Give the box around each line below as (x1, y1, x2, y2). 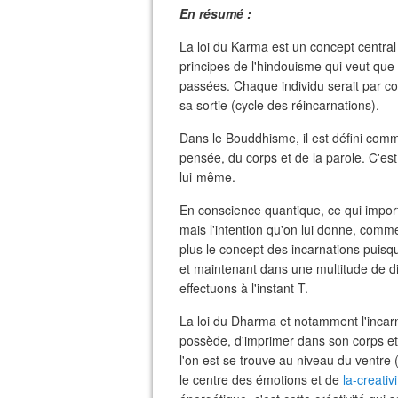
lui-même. (179, 168, 235, 186)
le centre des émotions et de (179, 370, 343, 388)
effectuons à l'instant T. (179, 279, 308, 297)
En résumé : (179, 4, 251, 22)
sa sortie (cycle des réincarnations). (179, 96, 379, 114)
